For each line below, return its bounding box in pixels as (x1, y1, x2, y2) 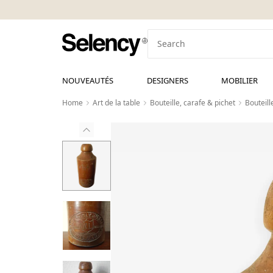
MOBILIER (221, 75, 258, 86)
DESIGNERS (146, 75, 188, 86)
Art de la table (93, 97, 140, 108)
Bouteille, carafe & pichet (150, 97, 235, 108)
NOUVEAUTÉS (62, 75, 113, 86)
